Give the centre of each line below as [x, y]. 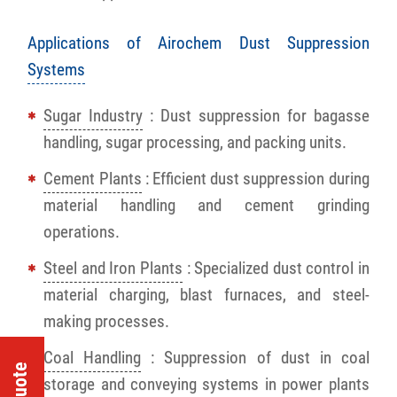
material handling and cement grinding [206, 205]
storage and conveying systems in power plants [206, 384]
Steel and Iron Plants [113, 268]
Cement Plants [93, 178]
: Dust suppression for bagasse [256, 115]
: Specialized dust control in [276, 268]
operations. [82, 231]
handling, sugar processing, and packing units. [195, 142]
